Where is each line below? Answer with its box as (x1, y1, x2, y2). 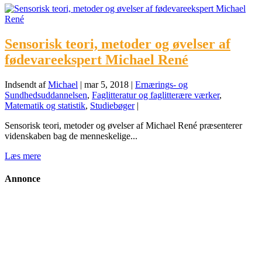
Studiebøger (90, 100, 135, 111)
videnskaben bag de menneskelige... (5, 130, 137, 141)
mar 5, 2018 (84, 79, 129, 89)
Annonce (5, 173, 40, 184)
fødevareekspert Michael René (5, 51, 188, 67)
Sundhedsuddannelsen (5, 89, 87, 100)
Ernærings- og (135, 79, 188, 89)
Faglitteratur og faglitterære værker (92, 89, 219, 100)
